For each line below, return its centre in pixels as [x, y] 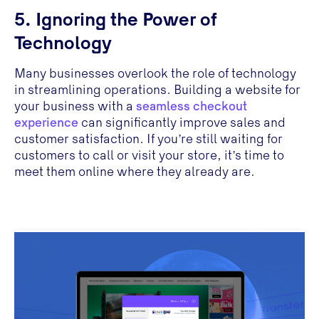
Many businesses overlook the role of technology [155, 75]
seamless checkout [191, 108]
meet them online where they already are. [134, 173]
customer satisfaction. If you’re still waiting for [148, 141]
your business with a [75, 108]
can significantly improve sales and [182, 124]
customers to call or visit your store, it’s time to [149, 157]
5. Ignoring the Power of [115, 21]
